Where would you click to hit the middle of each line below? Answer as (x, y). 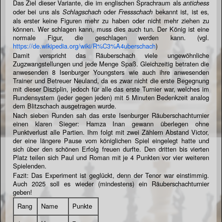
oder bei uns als (38, 11)
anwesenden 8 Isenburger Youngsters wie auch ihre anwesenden (111, 72)
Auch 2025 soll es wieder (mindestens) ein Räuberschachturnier (111, 183)
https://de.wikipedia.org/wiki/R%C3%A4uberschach (84, 46)
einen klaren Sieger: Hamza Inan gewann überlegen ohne (111, 123)
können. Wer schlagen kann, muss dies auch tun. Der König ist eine (111, 29)
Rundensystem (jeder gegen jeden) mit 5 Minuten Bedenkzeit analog (111, 97)
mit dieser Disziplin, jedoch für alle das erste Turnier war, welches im (111, 89)
